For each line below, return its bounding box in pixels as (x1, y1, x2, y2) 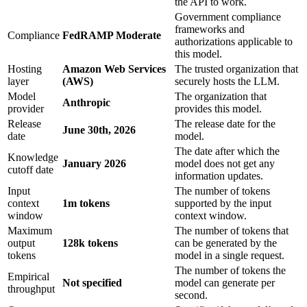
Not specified (62, 276, 122, 288)
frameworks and (175, 23, 245, 35)
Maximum (8, 224, 52, 236)
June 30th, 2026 (62, 123, 136, 136)
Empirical (8, 270, 49, 282)
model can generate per (175, 276, 275, 288)
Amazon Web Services (62, 62, 166, 75)
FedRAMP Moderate (62, 29, 161, 41)
